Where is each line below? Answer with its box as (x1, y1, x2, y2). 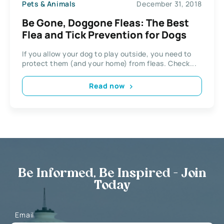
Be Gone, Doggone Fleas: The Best (22, 15, 189, 29)
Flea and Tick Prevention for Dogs (22, 27, 186, 41)
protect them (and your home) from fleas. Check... (167, 58, 197, 68)
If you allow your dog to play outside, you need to (22, 48, 191, 58)
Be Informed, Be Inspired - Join (17, 167, 206, 180)
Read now (89, 81, 125, 91)
